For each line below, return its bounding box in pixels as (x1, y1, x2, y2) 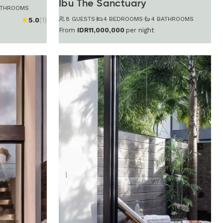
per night (126, 26, 154, 34)
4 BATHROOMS (151, 15, 194, 22)
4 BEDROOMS (104, 15, 143, 22)
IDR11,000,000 (77, 26, 124, 34)
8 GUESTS (66, 15, 95, 22)
